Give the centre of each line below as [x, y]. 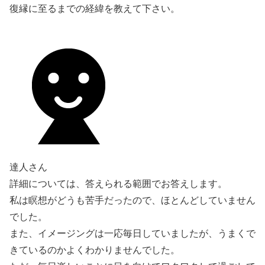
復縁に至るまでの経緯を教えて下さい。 [95, 8]
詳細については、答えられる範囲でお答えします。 [118, 183]
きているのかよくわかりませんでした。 [95, 249]
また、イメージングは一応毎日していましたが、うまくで [132, 233]
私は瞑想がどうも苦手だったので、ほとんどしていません [132, 200]
